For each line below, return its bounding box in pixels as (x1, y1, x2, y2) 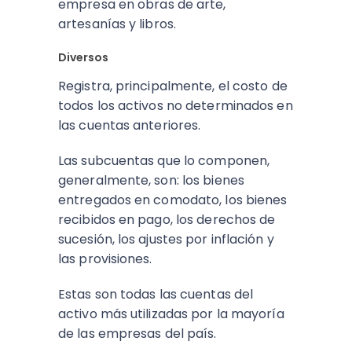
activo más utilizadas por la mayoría (58, 305, 284, 323)
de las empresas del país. (58, 324, 220, 343)
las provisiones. (58, 250, 152, 268)
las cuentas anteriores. (58, 116, 204, 134)
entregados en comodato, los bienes (58, 191, 288, 209)
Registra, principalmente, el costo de (58, 77, 288, 95)
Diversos (58, 49, 108, 65)
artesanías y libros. (58, 15, 180, 33)
